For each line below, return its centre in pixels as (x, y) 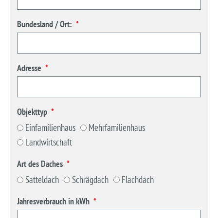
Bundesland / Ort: (45, 24)
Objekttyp (33, 111)
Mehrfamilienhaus (117, 127)
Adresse (30, 68)
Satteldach (42, 179)
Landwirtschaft (49, 142)
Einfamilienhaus (50, 127)
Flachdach (138, 179)
